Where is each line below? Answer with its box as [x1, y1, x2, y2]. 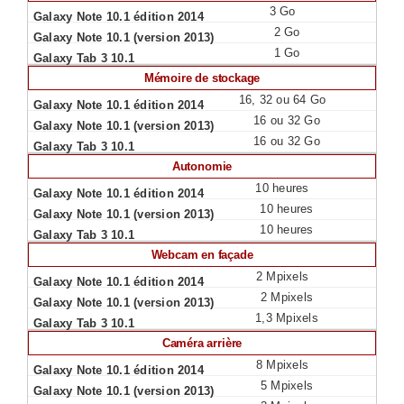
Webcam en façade [151, 248, 253, 262]
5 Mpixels [260, 379, 314, 392]
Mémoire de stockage [143, 71, 261, 85]
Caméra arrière [161, 336, 243, 350]
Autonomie [171, 160, 233, 173]
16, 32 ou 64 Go [238, 93, 326, 106]
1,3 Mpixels [255, 311, 318, 325]
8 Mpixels [255, 358, 309, 372]
